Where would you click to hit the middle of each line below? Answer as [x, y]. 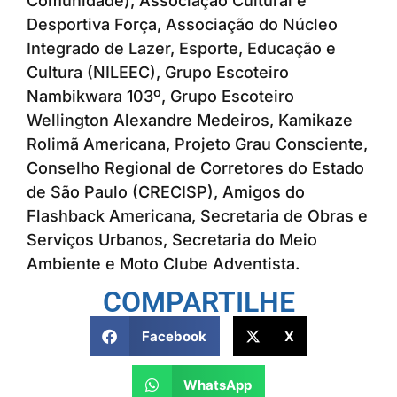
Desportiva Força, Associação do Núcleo [182, 24]
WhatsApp [218, 385]
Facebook [174, 336]
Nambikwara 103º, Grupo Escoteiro [160, 96]
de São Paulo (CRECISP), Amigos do [166, 191]
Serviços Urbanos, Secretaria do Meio [172, 239]
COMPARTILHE [198, 303]
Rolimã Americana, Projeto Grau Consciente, [197, 144]
